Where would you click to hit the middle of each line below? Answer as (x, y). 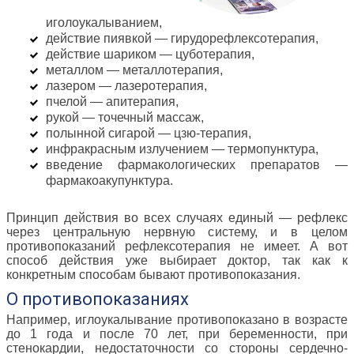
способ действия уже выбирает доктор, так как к (177, 261)
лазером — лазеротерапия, (126, 86)
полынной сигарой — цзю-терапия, (149, 134)
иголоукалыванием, (104, 23)
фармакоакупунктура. (109, 181)
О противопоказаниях (98, 299)
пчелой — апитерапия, (112, 102)
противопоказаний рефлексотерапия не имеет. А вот (177, 247)
